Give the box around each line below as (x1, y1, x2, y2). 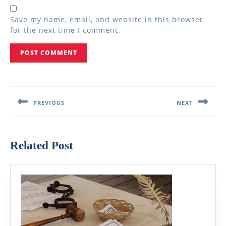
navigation (10, 86, 68, 99)
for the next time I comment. (10, 25, 121, 35)
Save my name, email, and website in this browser (10, 15, 203, 24)
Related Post (10, 139, 73, 152)
